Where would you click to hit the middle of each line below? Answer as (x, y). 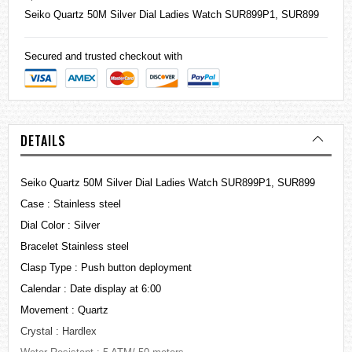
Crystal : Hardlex (59, 332)
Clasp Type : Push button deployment (106, 268)
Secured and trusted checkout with (103, 57)
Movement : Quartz (64, 310)
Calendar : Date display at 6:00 (91, 289)
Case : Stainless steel (71, 204)
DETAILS (43, 141)
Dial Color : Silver (60, 225)
